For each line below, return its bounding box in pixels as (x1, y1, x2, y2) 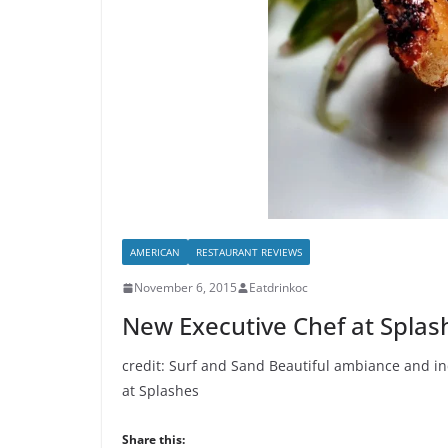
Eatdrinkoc (249, 279, 308, 296)
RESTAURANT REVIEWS (196, 245, 302, 259)
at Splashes (122, 381, 199, 400)
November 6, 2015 (134, 279, 237, 296)
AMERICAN (130, 245, 180, 259)
